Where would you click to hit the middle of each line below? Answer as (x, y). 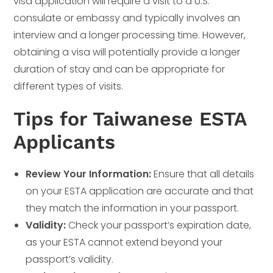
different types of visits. (69, 87)
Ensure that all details (203, 174)
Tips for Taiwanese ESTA (130, 119)
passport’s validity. (70, 260)
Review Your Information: (89, 174)
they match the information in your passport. (133, 208)
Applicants (65, 142)
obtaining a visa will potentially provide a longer (127, 52)
